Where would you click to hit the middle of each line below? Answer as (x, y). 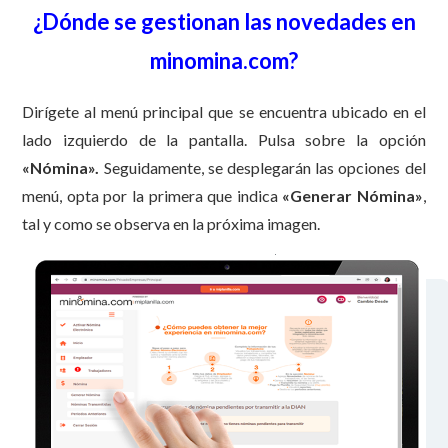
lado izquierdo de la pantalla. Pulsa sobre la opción (224, 140)
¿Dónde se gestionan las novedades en (224, 22)
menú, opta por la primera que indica (152, 196)
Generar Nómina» (356, 196)
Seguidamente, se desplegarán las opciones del (264, 168)
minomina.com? (224, 61)
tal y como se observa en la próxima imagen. (171, 224)
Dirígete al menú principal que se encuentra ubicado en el (224, 112)
